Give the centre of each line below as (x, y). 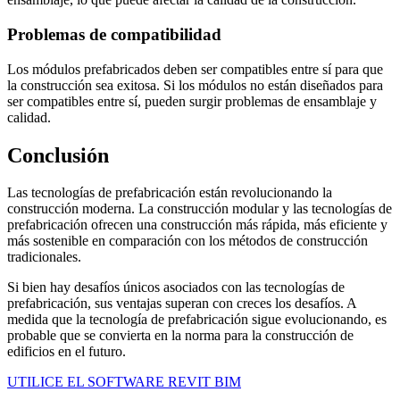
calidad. (29, 117)
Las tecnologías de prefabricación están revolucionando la (170, 193)
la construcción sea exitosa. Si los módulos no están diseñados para (195, 85)
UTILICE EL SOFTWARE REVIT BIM (124, 382)
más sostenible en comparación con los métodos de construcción (187, 241)
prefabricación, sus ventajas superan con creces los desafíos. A (182, 304)
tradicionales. (44, 257)
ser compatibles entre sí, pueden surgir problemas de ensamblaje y (192, 101)
